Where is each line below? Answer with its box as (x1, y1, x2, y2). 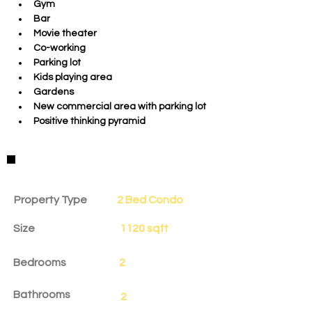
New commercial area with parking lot (33, 102, 206, 111)
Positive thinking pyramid (33, 116, 146, 126)
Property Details (13, 162, 120, 176)
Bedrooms (13, 257, 66, 268)
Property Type (14, 194, 87, 205)
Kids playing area (33, 72, 112, 82)
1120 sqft (120, 223, 169, 234)
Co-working (33, 43, 86, 53)
